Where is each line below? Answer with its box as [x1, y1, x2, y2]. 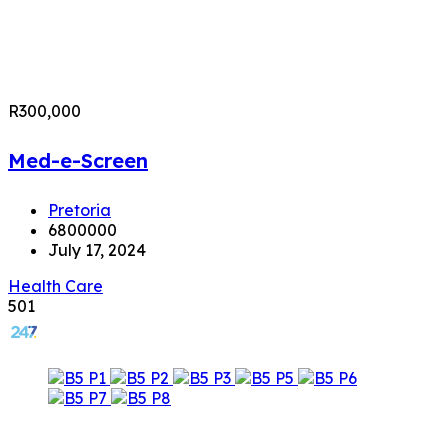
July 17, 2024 [48, 239, 146, 260]
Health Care [8, 275, 103, 296]
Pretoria [48, 199, 111, 220]
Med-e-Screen [8, 147, 148, 173]
